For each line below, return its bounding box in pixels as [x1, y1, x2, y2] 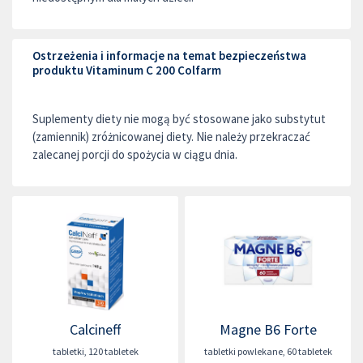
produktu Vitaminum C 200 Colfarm [32, 62, 221, 78]
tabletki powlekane [203, 345, 283, 357]
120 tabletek [88, 345, 139, 357]
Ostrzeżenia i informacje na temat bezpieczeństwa [32, 48, 306, 63]
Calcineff [70, 320, 121, 339]
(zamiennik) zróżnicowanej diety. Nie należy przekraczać [32, 129, 310, 144]
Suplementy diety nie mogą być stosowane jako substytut [32, 111, 326, 126]
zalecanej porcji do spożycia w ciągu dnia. [32, 147, 237, 162]
